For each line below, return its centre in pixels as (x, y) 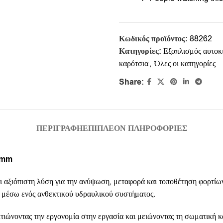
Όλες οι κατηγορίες (185, 64)
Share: (131, 82)
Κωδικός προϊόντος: (154, 39)
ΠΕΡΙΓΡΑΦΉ (59, 129)
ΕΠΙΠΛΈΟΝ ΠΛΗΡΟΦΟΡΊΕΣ (135, 129)
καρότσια (134, 64)
